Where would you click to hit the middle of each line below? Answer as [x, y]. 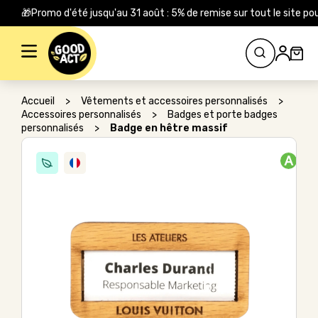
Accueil [38, 101]
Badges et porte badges [223, 115]
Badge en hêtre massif [169, 128]
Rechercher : [42, 36]
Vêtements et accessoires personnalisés [174, 101]
